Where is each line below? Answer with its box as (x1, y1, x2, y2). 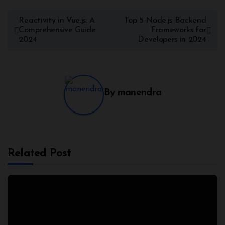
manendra (117, 88, 162, 98)
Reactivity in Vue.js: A (19, 17, 95, 25)
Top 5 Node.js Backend (124, 17, 206, 25)
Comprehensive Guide (19, 26, 96, 35)
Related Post (8, 148, 71, 160)
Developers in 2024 (138, 36, 206, 44)
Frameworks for (150, 26, 206, 35)
